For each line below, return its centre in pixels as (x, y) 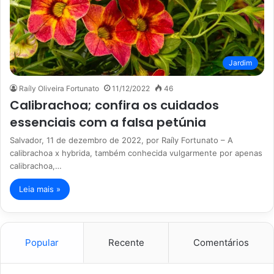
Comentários (221, 242)
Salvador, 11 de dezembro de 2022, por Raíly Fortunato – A (121, 140)
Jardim (240, 62)
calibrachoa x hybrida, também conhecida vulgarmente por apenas (136, 153)
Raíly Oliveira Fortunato (59, 88)
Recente (126, 242)
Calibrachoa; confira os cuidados (114, 105)
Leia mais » (40, 189)
